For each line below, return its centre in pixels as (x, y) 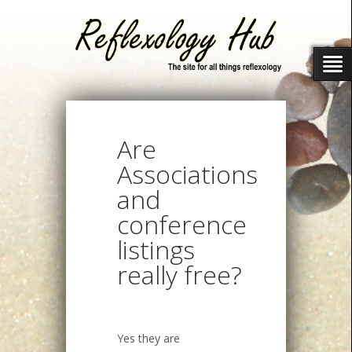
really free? (180, 274)
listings (156, 249)
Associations (187, 174)
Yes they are (148, 338)
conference (182, 224)
